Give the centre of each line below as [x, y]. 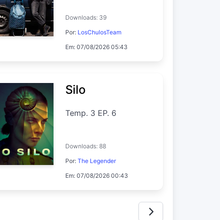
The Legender [96, 161]
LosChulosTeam [99, 32]
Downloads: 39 [86, 17]
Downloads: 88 [85, 146]
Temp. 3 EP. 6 [91, 113]
